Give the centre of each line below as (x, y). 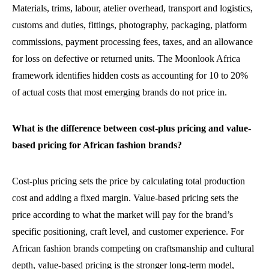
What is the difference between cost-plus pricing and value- (131, 128)
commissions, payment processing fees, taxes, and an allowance (132, 42)
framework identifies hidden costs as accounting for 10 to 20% (130, 76)
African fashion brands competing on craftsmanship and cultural (133, 249)
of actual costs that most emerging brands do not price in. (119, 92)
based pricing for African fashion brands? (97, 145)
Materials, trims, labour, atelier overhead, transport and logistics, (132, 8)
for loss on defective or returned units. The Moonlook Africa (126, 59)
